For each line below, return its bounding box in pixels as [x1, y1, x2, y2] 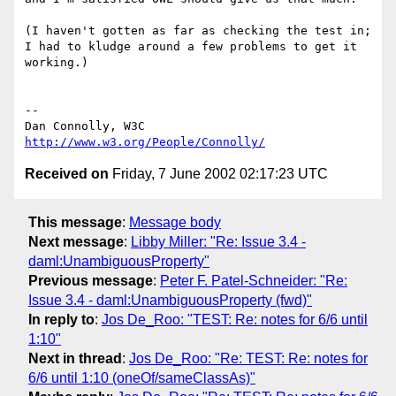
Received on [25, 166, 109, 182]
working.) [25, 56, 88, 70]
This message [28, 214, 122, 230]
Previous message [28, 272, 153, 288]
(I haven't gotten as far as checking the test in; [25, 24, 371, 38]
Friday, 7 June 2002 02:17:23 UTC [109, 166, 328, 182]
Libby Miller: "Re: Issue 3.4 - [131, 233, 306, 249]
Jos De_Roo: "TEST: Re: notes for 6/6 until [102, 311, 368, 327]
